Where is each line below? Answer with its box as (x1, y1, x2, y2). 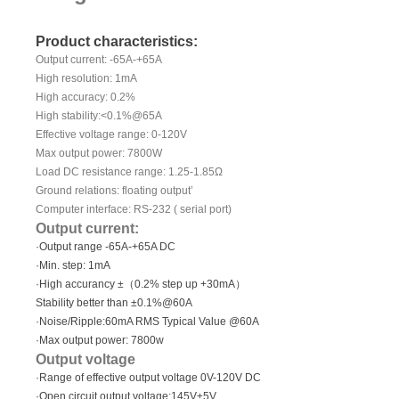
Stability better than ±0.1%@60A (36, 296, 193, 309)
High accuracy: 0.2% (36, 90, 136, 103)
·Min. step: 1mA (36, 258, 111, 272)
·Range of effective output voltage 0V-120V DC (36, 370, 262, 384)
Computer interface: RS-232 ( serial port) (36, 202, 232, 216)
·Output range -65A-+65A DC (36, 240, 176, 253)
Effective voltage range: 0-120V (36, 127, 188, 141)
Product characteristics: (36, 33, 199, 49)
